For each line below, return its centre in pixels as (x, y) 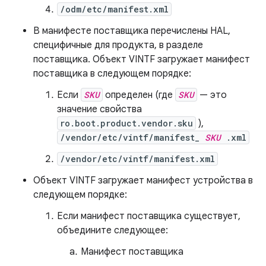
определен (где (139, 95)
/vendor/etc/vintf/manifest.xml (137, 159)
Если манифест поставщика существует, (149, 216)
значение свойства (99, 109)
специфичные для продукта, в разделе (118, 45)
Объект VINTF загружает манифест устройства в (143, 180)
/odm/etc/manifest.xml (114, 9)
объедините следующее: (113, 230)
